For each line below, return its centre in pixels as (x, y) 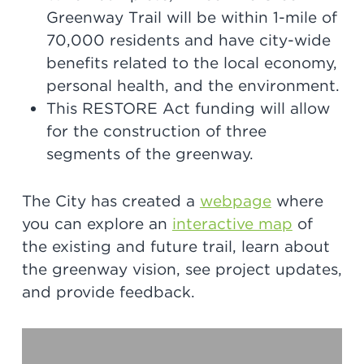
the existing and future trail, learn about (175, 247)
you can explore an (97, 224)
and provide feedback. (108, 292)
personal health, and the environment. (193, 86)
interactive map (232, 224)
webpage (235, 201)
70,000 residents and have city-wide (188, 41)
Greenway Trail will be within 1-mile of (191, 18)
